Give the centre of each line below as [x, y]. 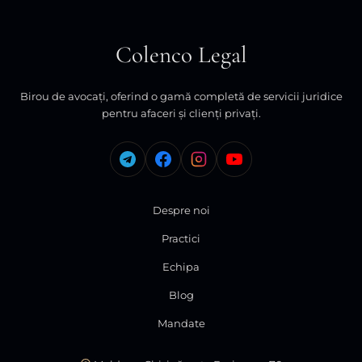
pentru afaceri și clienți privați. [181, 113]
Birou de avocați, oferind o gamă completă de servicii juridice [181, 96]
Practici [181, 238]
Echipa [181, 266]
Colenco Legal [181, 54]
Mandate [181, 323]
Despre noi [181, 210]
